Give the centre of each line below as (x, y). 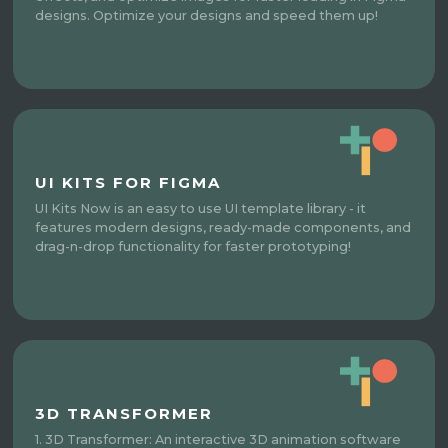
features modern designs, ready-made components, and (223, 227)
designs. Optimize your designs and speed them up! (207, 15)
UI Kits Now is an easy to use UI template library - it (201, 208)
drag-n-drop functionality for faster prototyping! (193, 246)
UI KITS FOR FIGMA (128, 182)
